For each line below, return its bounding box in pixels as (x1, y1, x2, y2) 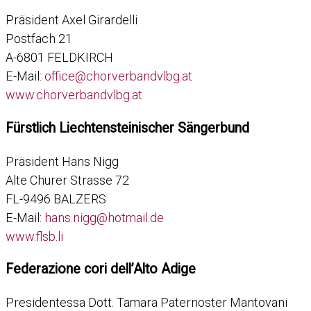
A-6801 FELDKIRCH (6, 50, 113, 65)
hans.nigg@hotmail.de (44, 210, 164, 225)
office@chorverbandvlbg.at (44, 69, 192, 84)
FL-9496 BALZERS (6, 191, 106, 206)
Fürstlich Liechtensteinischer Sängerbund (6, 120, 249, 137)
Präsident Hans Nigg (6, 153, 119, 169)
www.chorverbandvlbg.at (6, 87, 142, 103)
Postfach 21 (6, 31, 72, 47)
